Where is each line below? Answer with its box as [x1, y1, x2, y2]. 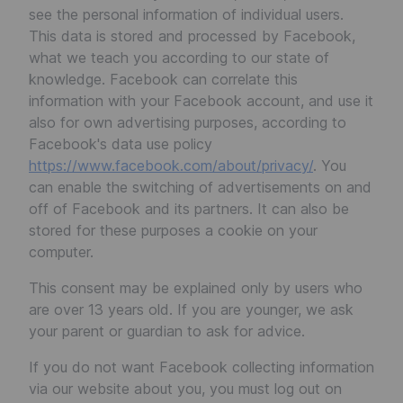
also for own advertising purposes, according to [29, 113, 346, 131]
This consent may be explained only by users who [29, 279, 363, 297]
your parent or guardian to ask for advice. [29, 322, 305, 340]
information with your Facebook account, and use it [29, 92, 373, 110]
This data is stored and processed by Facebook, [29, 27, 355, 45]
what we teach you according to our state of [29, 49, 329, 67]
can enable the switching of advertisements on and [29, 178, 372, 196]
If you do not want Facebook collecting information [29, 358, 374, 376]
